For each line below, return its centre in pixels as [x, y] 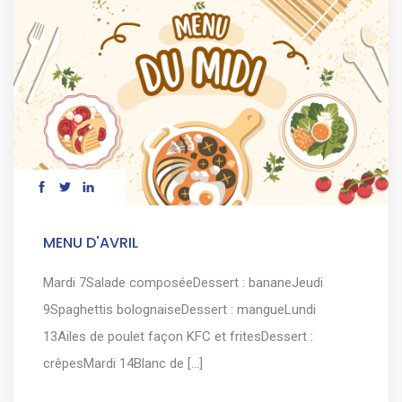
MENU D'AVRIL [91, 242]
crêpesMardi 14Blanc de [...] [123, 363]
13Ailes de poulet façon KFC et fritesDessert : [178, 336]
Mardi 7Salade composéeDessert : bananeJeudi [183, 282]
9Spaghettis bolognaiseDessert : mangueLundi [179, 309]
